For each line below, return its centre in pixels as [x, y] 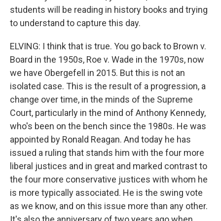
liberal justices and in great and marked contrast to [109, 166]
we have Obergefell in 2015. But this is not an [97, 73]
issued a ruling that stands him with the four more [107, 153]
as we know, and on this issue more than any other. [109, 206]
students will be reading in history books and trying [109, 10]
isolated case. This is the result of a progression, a [108, 86]
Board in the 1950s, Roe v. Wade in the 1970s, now [107, 59]
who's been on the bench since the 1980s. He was [108, 126]
